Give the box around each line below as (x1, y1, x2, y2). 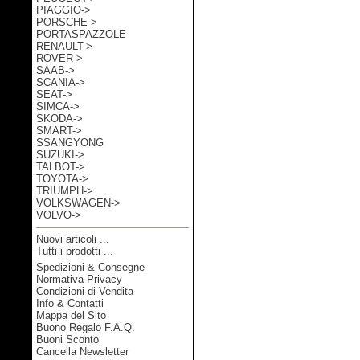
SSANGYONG (36, 137, 104, 149)
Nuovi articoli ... (36, 233, 109, 245)
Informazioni (73, 261, 152, 277)
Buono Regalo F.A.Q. (36, 321, 135, 333)
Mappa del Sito (36, 309, 106, 321)
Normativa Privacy (36, 273, 122, 285)
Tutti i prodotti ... (36, 245, 113, 257)
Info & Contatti (36, 297, 104, 309)
